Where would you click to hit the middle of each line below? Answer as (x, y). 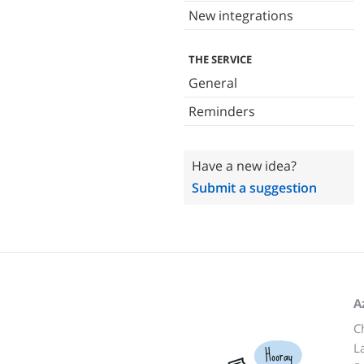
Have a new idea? (244, 166)
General (213, 83)
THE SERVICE (220, 59)
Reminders (222, 111)
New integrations (241, 15)
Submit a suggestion (254, 188)
